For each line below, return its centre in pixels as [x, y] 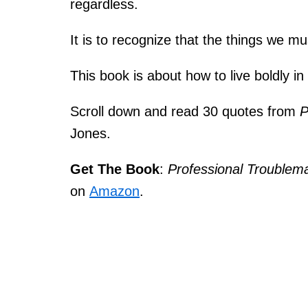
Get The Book [115, 169]
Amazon [114, 191]
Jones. [90, 133]
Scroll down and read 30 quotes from [185, 111]
